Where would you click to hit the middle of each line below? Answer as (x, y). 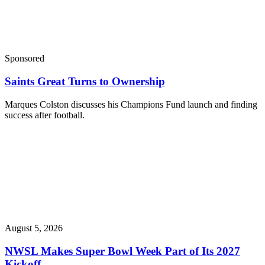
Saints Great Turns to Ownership (85, 82)
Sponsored (25, 59)
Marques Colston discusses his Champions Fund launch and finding (131, 104)
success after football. (45, 115)
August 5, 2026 (34, 228)
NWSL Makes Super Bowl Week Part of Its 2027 (122, 251)
